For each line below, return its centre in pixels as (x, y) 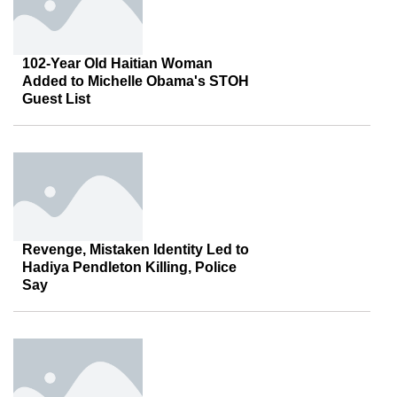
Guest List (56, 99)
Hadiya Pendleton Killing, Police (129, 267)
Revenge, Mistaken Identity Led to (136, 249)
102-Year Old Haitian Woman (117, 63)
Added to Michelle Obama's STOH (136, 81)
